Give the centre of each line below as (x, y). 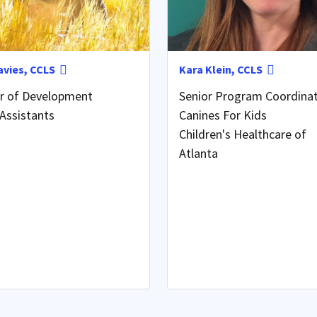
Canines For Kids (223, 115)
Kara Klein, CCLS (220, 69)
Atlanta (198, 153)
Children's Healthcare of (242, 134)
